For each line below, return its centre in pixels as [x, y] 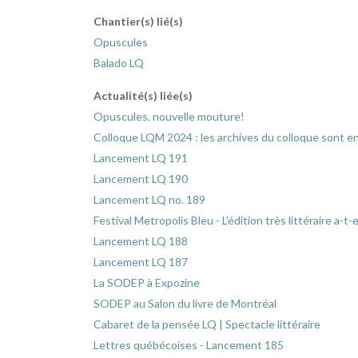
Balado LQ [119, 63]
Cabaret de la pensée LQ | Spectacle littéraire [207, 324]
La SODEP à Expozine [147, 283]
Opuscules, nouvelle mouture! [169, 117]
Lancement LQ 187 [141, 262]
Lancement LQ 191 [141, 158]
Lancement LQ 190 [141, 179]
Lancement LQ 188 [141, 241]
